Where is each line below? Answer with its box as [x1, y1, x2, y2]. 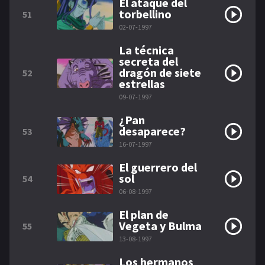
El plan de [119, 207, 169, 222]
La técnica [119, 43, 174, 57]
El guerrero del [119, 160, 197, 174]
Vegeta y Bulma [119, 218, 202, 233]
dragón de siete [119, 65, 201, 80]
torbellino [119, 7, 172, 21]
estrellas [119, 76, 165, 91]
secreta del [119, 54, 178, 69]
